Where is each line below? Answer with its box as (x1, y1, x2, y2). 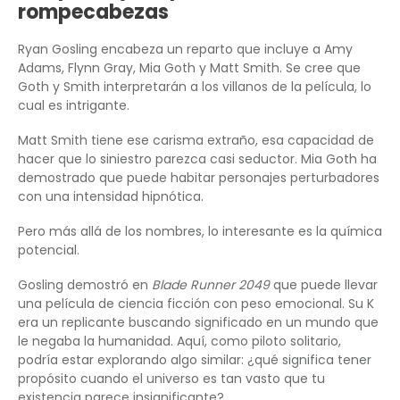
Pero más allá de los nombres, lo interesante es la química (18, 222, 382, 241)
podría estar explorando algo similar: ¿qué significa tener (18, 351, 371, 370)
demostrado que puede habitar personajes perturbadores (18, 169, 379, 187)
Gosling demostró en (18, 276, 152, 295)
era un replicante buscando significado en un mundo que (18, 313, 379, 332)
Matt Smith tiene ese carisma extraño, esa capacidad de (18, 131, 374, 150)
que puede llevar (270, 276, 378, 295)
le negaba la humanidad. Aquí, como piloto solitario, (18, 332, 341, 351)
